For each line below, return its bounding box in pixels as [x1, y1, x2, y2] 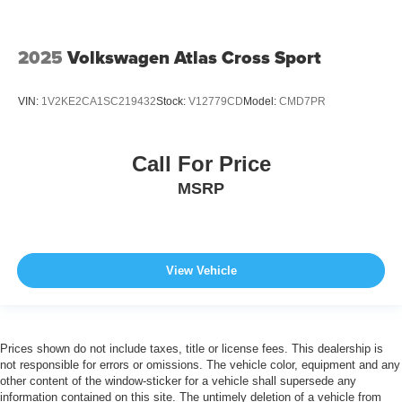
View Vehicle [165, 264, 237, 278]
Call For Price [131, 151, 271, 176]
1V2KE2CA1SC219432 [41, 95, 156, 109]
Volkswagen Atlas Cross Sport [67, 43, 321, 71]
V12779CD [188, 95, 243, 109]
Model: [243, 95, 279, 109]
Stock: [156, 95, 188, 109]
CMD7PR [279, 95, 326, 109]
